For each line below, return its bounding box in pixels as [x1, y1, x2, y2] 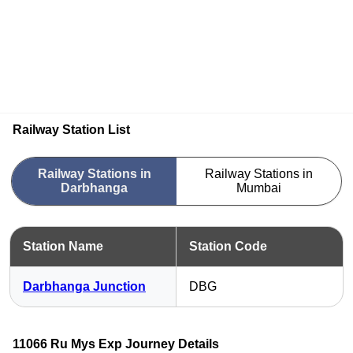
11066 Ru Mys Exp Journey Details [13, 337, 219, 351]
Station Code [189, 240, 267, 253]
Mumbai [236, 181, 281, 195]
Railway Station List [13, 123, 130, 136]
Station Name [23, 240, 103, 253]
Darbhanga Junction [23, 280, 146, 293]
